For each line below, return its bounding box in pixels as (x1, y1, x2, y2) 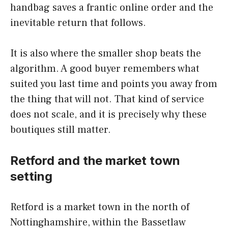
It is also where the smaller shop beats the (10, 47, 201, 61)
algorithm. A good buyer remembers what (10, 62, 199, 76)
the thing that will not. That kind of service (10, 93, 204, 106)
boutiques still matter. (10, 123, 111, 137)
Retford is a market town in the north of (10, 201, 189, 214)
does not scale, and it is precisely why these (10, 108, 207, 122)
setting (10, 169, 52, 184)
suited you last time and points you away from (10, 77, 217, 91)
